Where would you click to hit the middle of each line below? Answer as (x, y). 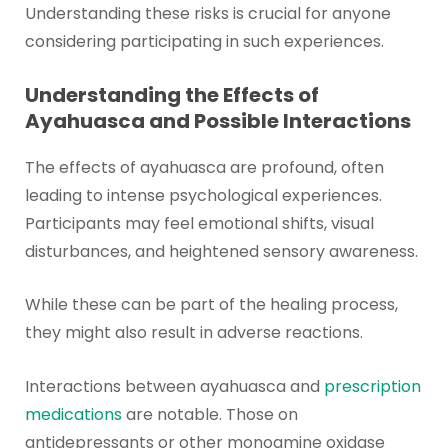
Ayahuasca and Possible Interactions (217, 120)
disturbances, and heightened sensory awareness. (221, 251)
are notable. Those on (209, 414)
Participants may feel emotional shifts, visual (199, 223)
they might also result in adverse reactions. (193, 333)
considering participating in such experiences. (204, 42)
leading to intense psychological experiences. (203, 195)
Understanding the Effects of (171, 94)
